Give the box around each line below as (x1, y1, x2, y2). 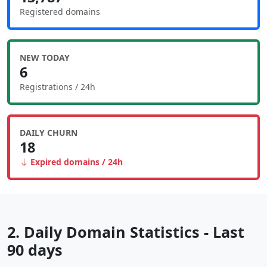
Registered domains (20, 6, 100, 17)
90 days (7, 240, 63, 260)
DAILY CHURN (20, 127, 77, 138)
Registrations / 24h (20, 81, 95, 92)
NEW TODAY (20, 52, 70, 63)
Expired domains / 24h (28, 156, 123, 167)
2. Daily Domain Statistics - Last (7, 222, 244, 242)
